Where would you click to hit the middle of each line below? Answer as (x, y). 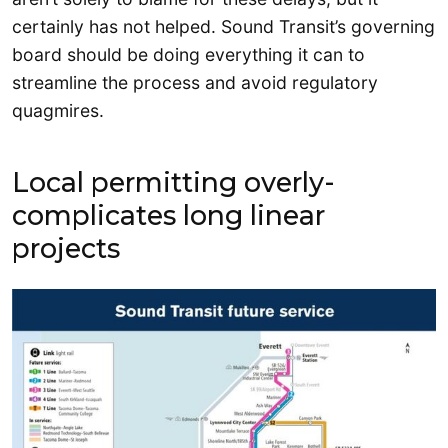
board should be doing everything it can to (188, 55)
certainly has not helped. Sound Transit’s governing (223, 27)
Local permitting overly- (173, 182)
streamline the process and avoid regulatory (195, 83)
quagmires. (58, 111)
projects (66, 248)
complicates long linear (168, 215)
